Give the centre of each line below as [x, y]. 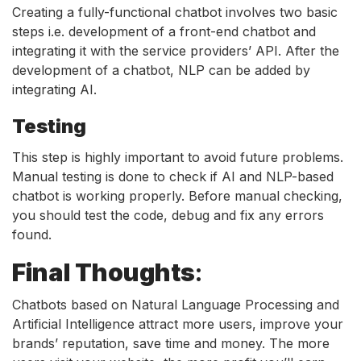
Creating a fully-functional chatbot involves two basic [175, 12]
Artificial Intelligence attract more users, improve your [178, 324]
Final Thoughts [104, 272]
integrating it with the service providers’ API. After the [176, 50]
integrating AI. [54, 89]
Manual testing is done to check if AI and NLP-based [173, 176]
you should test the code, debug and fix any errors [168, 215]
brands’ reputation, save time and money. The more [171, 343]
